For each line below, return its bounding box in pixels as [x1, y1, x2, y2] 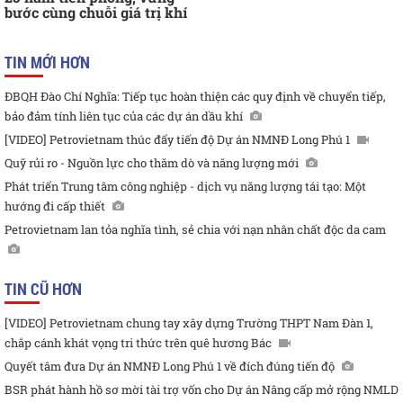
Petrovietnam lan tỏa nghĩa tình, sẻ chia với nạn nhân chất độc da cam [4, 221, 386, 238]
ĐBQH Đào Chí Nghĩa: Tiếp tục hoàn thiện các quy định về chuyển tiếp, [4, 88, 386, 105]
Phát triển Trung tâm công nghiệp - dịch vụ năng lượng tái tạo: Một [4, 178, 366, 195]
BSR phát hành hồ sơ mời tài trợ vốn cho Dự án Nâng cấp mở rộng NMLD [4, 381, 399, 399]
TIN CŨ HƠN [4, 278, 82, 300]
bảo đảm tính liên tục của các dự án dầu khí [4, 108, 243, 125]
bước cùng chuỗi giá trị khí [4, 3, 187, 22]
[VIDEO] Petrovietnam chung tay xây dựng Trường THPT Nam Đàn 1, [4, 315, 373, 332]
